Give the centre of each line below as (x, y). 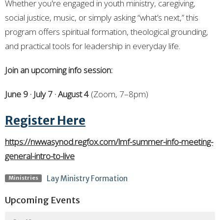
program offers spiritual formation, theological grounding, (107, 32)
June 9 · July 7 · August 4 (47, 94)
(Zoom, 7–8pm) (119, 94)
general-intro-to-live (40, 156)
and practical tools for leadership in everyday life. (93, 46)
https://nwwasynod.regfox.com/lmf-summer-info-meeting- (109, 141)
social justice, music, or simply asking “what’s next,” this (102, 17)
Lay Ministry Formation (87, 178)
